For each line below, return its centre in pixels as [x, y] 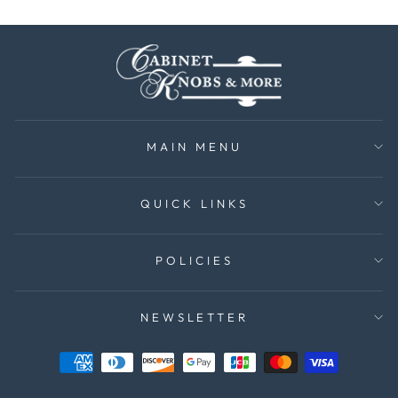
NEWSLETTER [195, 317]
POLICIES [195, 260]
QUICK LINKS [195, 203]
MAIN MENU [195, 147]
